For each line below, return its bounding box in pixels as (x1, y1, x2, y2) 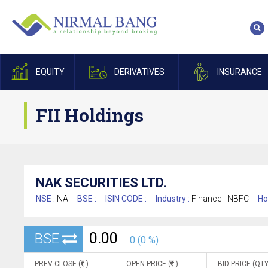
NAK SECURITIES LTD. (36, 175, 167, 190)
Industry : (156, 194, 191, 203)
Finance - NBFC (191, 194, 249, 203)
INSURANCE (217, 67, 262, 77)
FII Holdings (36, 103, 144, 127)
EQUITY (35, 67, 65, 77)
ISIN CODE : (105, 194, 147, 203)
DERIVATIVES (114, 67, 165, 77)
